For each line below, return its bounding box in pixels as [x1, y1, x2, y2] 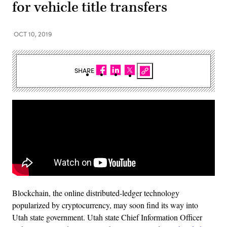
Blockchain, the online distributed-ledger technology [12, 187, 179, 198]
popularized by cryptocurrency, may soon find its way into [12, 199, 198, 210]
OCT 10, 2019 [14, 29, 53, 39]
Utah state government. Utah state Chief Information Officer [12, 211, 202, 222]
